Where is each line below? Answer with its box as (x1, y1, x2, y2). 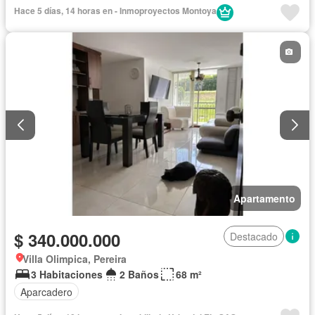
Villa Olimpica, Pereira (22, 252, 127, 266)
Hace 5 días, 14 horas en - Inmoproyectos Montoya (14, 4, 217, 17)
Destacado (230, 229, 278, 244)
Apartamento (233, 191, 295, 206)
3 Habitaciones (31, 267, 103, 282)
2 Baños (120, 267, 159, 282)
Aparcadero (20, 284, 72, 299)
